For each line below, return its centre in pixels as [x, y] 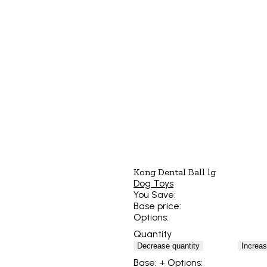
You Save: [155, 195]
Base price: [157, 206]
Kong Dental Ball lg [175, 172]
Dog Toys [153, 184]
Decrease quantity [168, 246]
